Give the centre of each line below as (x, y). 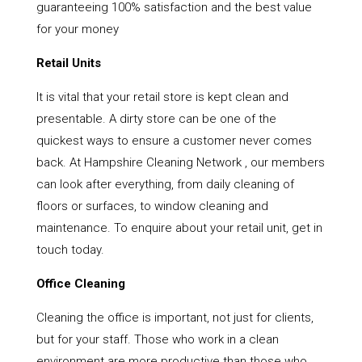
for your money (77, 29)
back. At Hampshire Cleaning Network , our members (180, 163)
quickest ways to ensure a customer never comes (174, 141)
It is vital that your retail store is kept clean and (162, 97)
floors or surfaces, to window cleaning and (152, 206)
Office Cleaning (80, 284)
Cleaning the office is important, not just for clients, (175, 318)
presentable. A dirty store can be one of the (156, 119)
